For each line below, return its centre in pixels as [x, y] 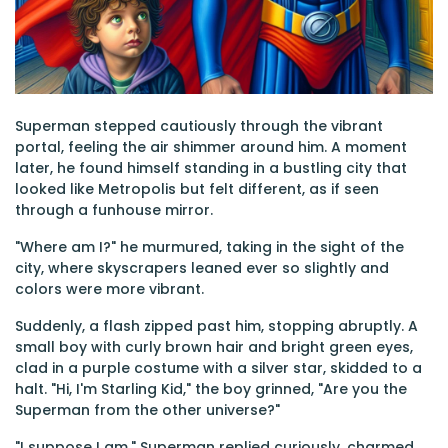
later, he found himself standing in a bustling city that [211, 168]
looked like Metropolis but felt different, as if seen [197, 189]
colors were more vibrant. [109, 289]
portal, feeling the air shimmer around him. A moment [211, 147]
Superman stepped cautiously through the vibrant [199, 126]
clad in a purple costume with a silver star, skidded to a [218, 368]
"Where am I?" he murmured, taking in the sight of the [209, 247]
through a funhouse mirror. [114, 210]
